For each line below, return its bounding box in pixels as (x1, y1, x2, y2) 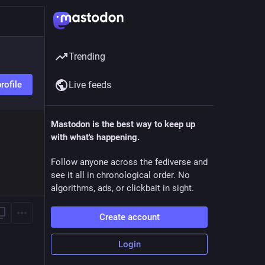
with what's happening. (51, 132, 140, 143)
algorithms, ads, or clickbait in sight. (51, 183, 194, 193)
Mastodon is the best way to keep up (51, 119, 195, 130)
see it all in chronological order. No (51, 170, 190, 180)
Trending (69, 51, 105, 62)
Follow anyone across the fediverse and (51, 157, 208, 167)
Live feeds (69, 79, 111, 91)
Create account (99, 212, 160, 222)
